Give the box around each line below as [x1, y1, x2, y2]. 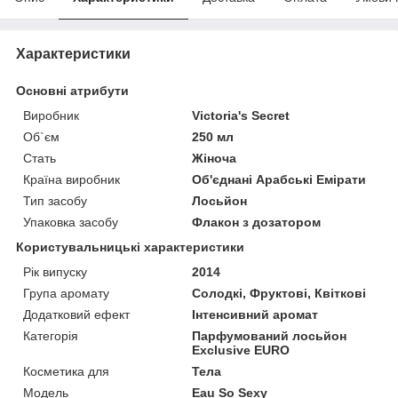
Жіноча [192, 150, 237, 165]
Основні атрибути [16, 83, 129, 98]
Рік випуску [23, 264, 87, 279]
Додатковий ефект [23, 306, 130, 322]
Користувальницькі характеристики [16, 239, 244, 254]
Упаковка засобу [23, 214, 118, 229]
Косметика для [23, 363, 109, 378]
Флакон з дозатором [192, 214, 322, 229]
